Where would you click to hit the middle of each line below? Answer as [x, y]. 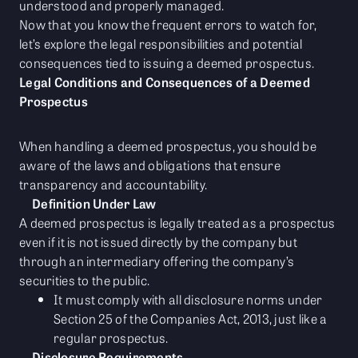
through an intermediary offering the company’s [157, 261]
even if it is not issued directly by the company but [158, 242]
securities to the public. [85, 280]
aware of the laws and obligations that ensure [150, 165]
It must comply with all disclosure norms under [188, 300]
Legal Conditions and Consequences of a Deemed [165, 82]
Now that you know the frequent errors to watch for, [168, 25]
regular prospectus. [111, 338]
